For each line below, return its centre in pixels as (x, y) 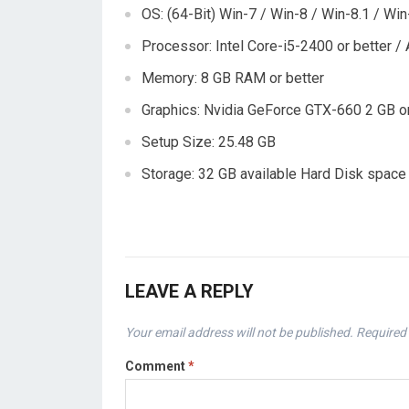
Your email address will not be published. (239, 332)
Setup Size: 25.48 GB (209, 142)
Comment (157, 366)
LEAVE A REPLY (189, 291)
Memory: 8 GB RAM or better (233, 78)
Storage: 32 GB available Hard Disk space (274, 174)
